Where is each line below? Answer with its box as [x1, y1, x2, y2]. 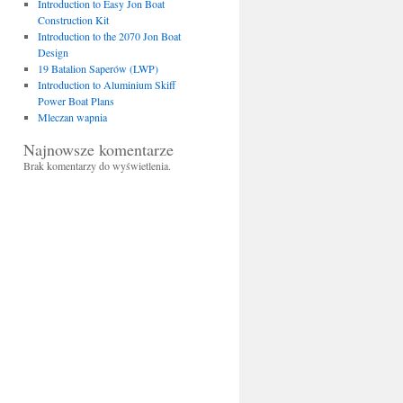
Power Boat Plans [37, 94, 114, 108]
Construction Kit [37, 13, 109, 27]
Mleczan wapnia [37, 110, 107, 124]
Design [37, 45, 68, 59]
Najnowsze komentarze [23, 139, 174, 160]
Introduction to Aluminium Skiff [37, 77, 175, 92]
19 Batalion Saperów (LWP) [37, 61, 158, 76]
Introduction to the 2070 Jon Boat [37, 29, 181, 43]
